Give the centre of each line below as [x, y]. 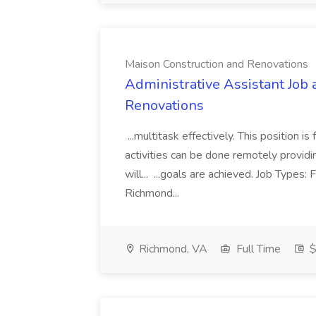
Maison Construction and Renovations [217, 64]
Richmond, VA [172, 249]
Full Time [257, 249]
